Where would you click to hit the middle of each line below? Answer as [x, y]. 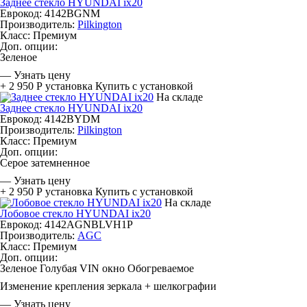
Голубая [58, 268]
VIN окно [102, 268]
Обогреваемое [161, 268]
